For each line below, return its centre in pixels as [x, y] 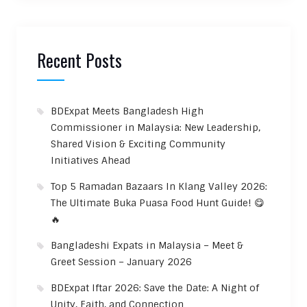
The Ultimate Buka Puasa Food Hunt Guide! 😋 [157, 202]
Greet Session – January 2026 [121, 261]
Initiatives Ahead [90, 160]
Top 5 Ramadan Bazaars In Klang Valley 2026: [159, 186]
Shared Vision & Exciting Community [138, 144]
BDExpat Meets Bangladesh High [127, 111]
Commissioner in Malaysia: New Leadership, [155, 127]
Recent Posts [79, 60]
